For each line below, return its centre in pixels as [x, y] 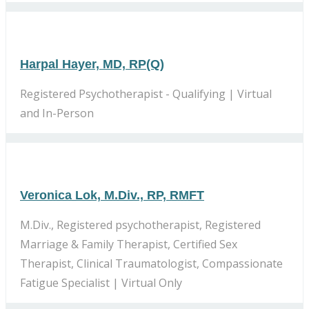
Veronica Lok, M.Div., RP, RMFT [112, 195]
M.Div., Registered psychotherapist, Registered [140, 225]
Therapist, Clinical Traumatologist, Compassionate [151, 263]
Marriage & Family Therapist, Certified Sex [129, 244]
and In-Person [57, 113]
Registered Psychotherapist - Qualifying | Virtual [146, 93]
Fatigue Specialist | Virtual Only [101, 282]
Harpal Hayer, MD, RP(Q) [92, 64]
